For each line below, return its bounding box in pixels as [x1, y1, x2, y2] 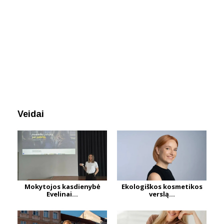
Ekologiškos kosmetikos [121, 181, 202, 191]
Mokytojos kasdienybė [24, 181, 100, 191]
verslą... [148, 189, 175, 198]
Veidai [17, 108, 44, 119]
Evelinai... [46, 189, 78, 198]
